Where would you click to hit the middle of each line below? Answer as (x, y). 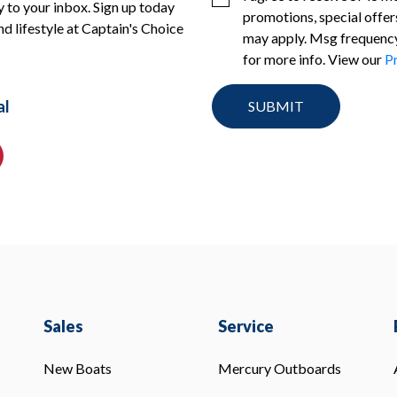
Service (246, 326)
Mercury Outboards (280, 368)
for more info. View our (314, 58)
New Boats (77, 368)
